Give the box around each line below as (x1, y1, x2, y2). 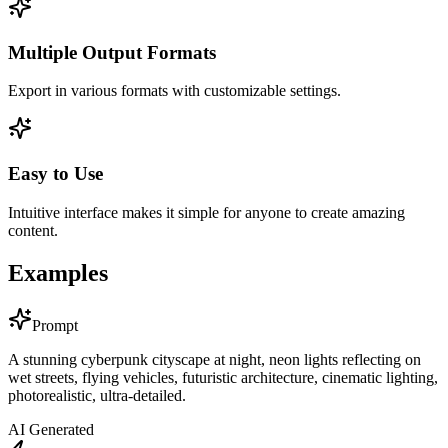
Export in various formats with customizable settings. (8, 82, 341, 100)
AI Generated (8, 420, 94, 438)
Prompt (32, 316, 78, 334)
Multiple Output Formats (8, 41, 216, 63)
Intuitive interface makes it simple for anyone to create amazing (8, 203, 405, 221)
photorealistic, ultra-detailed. (8, 386, 186, 404)
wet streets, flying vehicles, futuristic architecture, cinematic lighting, (8, 368, 438, 386)
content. (8, 221, 58, 239)
